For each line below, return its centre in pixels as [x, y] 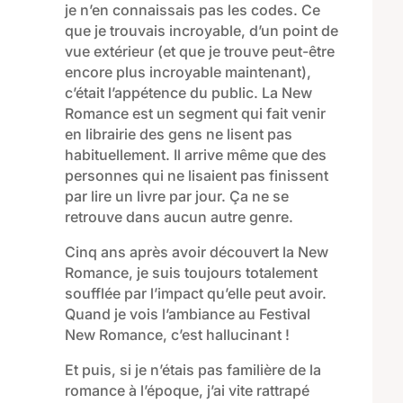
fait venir [296, 114]
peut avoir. [288, 294]
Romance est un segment [151, 114]
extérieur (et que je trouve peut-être [214, 52]
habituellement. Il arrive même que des [195, 155]
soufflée [94, 294]
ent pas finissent [271, 176]
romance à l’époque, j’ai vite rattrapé [187, 391]
